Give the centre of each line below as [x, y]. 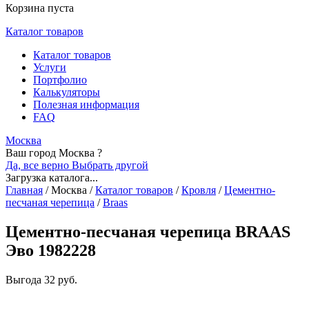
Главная [24, 190]
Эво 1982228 [51, 250]
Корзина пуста [40, 8]
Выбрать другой [110, 165]
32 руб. [61, 279]
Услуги [50, 67]
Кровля [199, 190]
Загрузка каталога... [52, 178]
